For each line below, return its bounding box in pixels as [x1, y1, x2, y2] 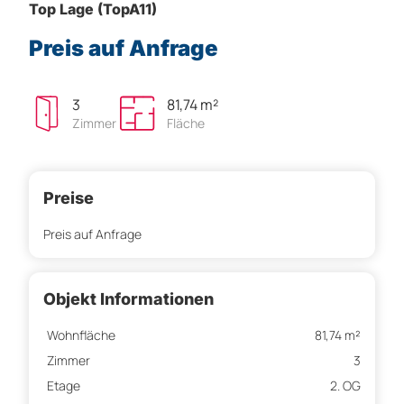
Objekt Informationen [43, 289, 214, 309]
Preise [43, 188, 94, 208]
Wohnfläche [47, 326, 115, 344]
